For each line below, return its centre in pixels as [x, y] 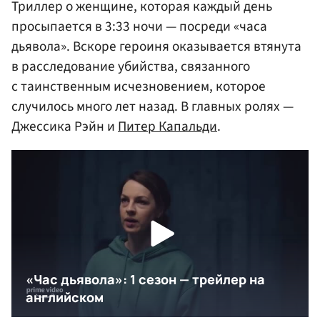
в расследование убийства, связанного [131, 66]
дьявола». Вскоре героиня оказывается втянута [156, 46]
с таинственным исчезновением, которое [139, 86]
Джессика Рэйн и [65, 126]
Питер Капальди [167, 126]
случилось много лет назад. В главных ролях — [152, 106]
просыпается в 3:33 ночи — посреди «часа [139, 26]
